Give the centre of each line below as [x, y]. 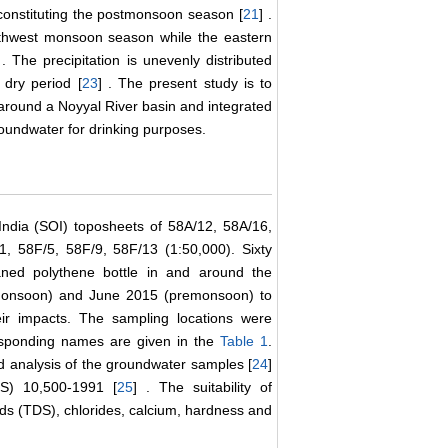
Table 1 [244, 341]
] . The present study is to [185, 83]
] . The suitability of [202, 387]
